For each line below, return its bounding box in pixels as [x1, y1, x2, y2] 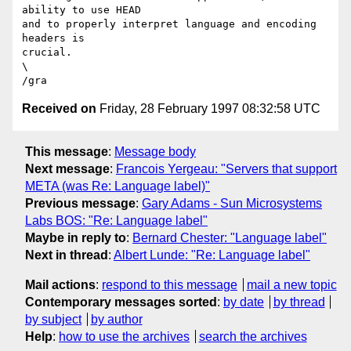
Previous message [25, 196, 136, 210]
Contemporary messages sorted [25, 295, 217, 309]
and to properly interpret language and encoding [22, 18, 317, 31]
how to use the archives [59, 329, 190, 343]
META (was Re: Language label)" [25, 179, 210, 193]
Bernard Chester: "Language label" [132, 230, 327, 244]
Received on [22, 102, 96, 116]
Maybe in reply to [25, 230, 126, 244]
